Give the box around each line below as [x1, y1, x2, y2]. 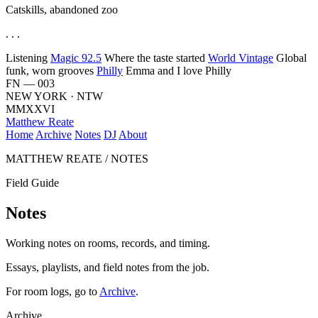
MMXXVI [6, 102, 55, 115]
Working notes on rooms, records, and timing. [6, 236, 210, 249]
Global [276, 51, 307, 64]
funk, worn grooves [6, 64, 94, 77]
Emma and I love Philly [126, 64, 231, 77]
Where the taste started [104, 51, 205, 64]
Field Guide [6, 176, 59, 189]
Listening [6, 51, 48, 64]
